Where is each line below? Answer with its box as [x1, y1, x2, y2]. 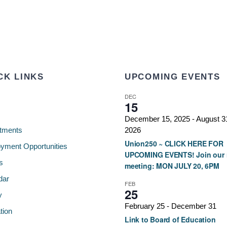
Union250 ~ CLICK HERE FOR [125, 138, 223, 148]
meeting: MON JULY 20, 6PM [125, 160, 219, 171]
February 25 [125, 201, 165, 210]
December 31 [171, 201, 217, 210]
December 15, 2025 [125, 114, 191, 123]
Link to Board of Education [125, 214, 216, 224]
